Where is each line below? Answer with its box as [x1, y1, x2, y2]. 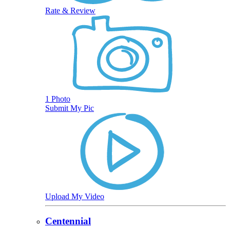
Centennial [45, 216, 91, 227]
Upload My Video [45, 191, 104, 201]
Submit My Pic [45, 103, 94, 112]
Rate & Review [45, 6, 95, 15]
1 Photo [45, 94, 70, 103]
